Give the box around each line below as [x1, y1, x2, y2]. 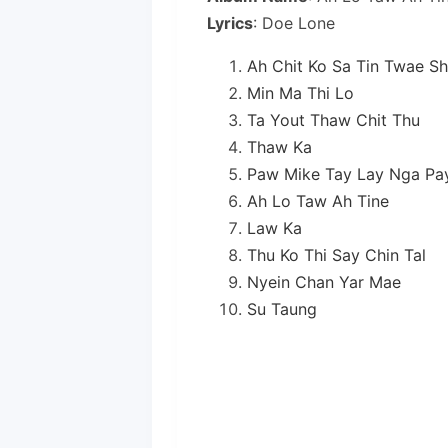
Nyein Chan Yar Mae [247, 272, 401, 292]
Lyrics [207, 13, 253, 33]
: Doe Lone [253, 13, 335, 33]
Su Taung [247, 299, 317, 319]
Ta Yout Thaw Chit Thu [247, 110, 420, 130]
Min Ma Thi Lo [247, 83, 354, 103]
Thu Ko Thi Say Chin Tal [247, 245, 426, 265]
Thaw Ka [247, 137, 312, 157]
